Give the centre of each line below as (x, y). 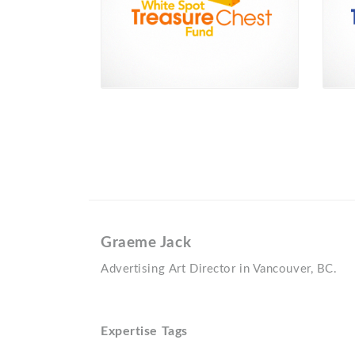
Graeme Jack (146, 243)
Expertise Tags (144, 331)
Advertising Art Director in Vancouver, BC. (219, 269)
